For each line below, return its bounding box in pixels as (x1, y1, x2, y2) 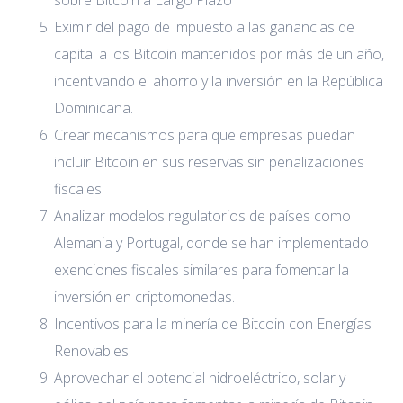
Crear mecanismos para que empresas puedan (54, 125, 355, 146)
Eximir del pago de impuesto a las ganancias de (54, 17, 354, 38)
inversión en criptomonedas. (54, 287, 235, 308)
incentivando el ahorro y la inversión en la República (54, 71, 383, 92)
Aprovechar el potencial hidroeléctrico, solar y (54, 368, 345, 389)
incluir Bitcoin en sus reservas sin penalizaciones (54, 152, 364, 173)
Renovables (54, 341, 129, 362)
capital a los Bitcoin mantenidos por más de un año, (54, 44, 384, 65)
